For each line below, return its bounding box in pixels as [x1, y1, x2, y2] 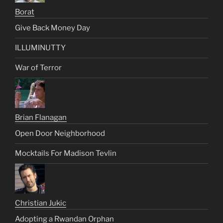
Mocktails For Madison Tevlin [15, 149, 116, 158]
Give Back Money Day [15, 23, 90, 33]
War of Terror [15, 63, 62, 73]
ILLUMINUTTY [15, 43, 66, 53]
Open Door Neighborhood [15, 129, 105, 138]
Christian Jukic [15, 198, 66, 208]
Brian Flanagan [15, 112, 67, 122]
